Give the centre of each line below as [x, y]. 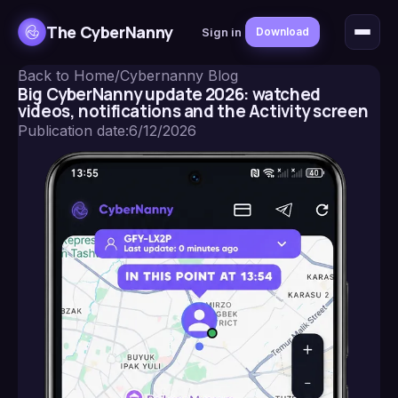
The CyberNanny [110, 32]
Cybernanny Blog [179, 76]
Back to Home [66, 76]
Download [282, 32]
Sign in [221, 32]
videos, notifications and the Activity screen [193, 111]
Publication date [72, 131]
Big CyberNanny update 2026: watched [169, 94]
